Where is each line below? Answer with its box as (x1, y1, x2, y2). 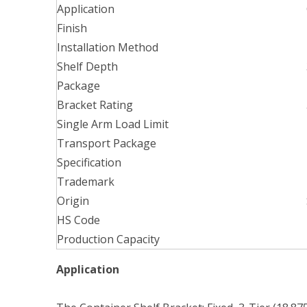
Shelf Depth (57, 59, 118, 74)
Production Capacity (57, 232, 160, 247)
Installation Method (57, 40, 158, 55)
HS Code (57, 212, 100, 228)
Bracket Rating (57, 97, 133, 112)
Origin (57, 193, 89, 208)
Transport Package (57, 136, 156, 151)
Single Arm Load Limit (57, 116, 169, 132)
